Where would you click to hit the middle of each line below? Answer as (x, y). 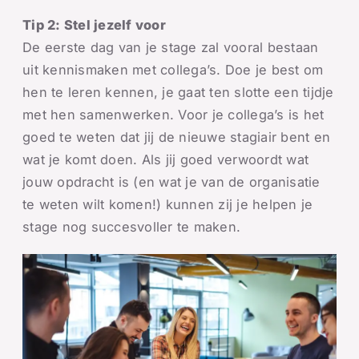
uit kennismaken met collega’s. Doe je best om (173, 70)
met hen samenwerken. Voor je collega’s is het (173, 115)
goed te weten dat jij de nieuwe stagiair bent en (177, 137)
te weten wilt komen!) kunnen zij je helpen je (168, 204)
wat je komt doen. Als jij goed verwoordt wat (166, 159)
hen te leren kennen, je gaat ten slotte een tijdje (178, 92)
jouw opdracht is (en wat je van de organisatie (171, 182)
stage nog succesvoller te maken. (132, 227)
